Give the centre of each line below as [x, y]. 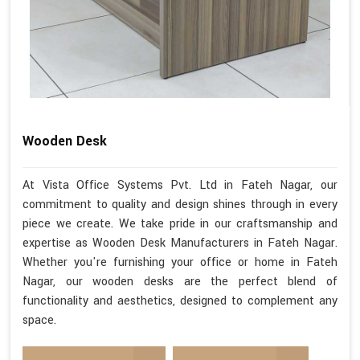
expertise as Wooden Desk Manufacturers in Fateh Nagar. [180, 243]
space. [39, 320]
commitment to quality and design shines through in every [180, 204]
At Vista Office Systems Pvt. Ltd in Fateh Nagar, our [180, 185]
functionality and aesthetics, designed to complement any [180, 301]
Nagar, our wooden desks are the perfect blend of [180, 281]
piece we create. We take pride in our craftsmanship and [180, 223]
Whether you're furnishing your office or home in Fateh [180, 262]
